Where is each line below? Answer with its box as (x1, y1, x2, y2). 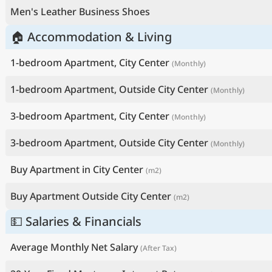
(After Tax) (140, 243, 177, 253)
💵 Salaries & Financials (10, 213, 141, 229)
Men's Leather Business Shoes (10, 5, 150, 18)
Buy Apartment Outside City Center (10, 189, 171, 203)
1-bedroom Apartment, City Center (10, 56, 169, 69)
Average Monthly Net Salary (10, 240, 138, 254)
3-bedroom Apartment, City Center (10, 109, 169, 123)
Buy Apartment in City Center (10, 163, 143, 176)
